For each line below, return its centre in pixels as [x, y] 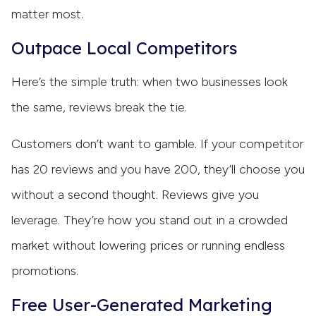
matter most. [47, 14]
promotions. [45, 271]
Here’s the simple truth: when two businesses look [150, 82]
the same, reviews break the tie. [99, 108]
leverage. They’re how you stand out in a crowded [150, 220]
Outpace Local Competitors [124, 48]
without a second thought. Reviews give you [135, 195]
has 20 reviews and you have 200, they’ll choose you [158, 170]
